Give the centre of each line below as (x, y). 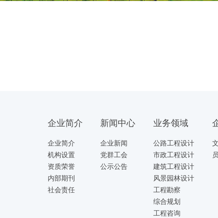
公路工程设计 (173, 143)
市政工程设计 (173, 155)
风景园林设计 (173, 178)
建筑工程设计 (173, 166)
